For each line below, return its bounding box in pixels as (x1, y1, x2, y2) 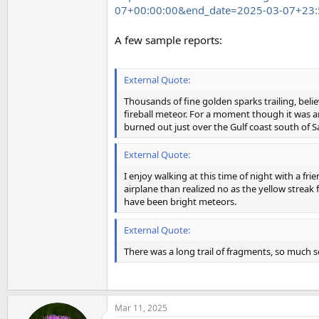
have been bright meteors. (124, 195, 236, 208)
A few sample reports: (115, 33, 222, 47)
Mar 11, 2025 (115, 301, 167, 314)
